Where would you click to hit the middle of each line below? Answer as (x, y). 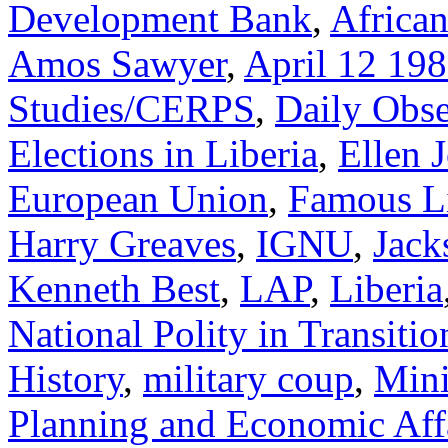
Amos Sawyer (117, 63)
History (65, 378)
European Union (138, 198)
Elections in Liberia (163, 153)
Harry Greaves (122, 243)
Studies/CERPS (131, 108)
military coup (248, 378)
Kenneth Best (114, 288)
